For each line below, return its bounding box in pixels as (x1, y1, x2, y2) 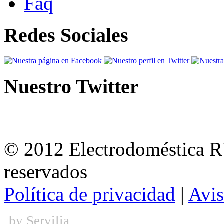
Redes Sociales (4, 24, 128, 47)
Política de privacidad (4, 183, 175, 205)
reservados (4, 161, 87, 183)
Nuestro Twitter (4, 75, 139, 98)
